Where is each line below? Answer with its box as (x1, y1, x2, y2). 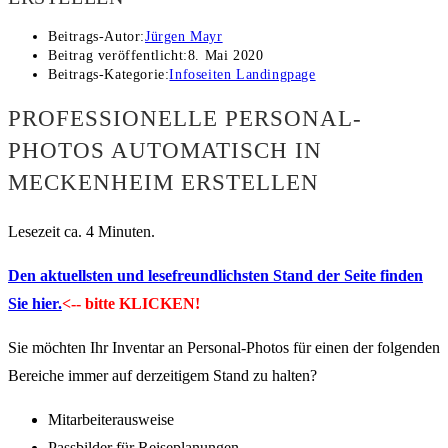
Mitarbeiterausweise (48, 411, 174, 429)
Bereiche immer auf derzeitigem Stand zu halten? (8, 367, 317, 385)
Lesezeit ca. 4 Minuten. (8, 223, 155, 241)
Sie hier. (8, 295, 62, 313)
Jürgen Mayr (145, 29, 223, 45)
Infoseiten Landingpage (169, 67, 316, 83)
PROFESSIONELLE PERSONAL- (8, 106, 362, 132)
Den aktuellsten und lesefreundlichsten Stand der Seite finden (8, 267, 423, 285)
